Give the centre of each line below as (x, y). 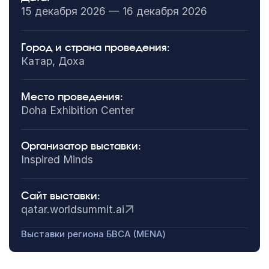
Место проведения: (72, 97)
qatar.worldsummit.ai (72, 209)
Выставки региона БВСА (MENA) (93, 234)
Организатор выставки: (81, 147)
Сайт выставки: (60, 196)
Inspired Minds (57, 160)
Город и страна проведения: (95, 47)
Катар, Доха (53, 61)
